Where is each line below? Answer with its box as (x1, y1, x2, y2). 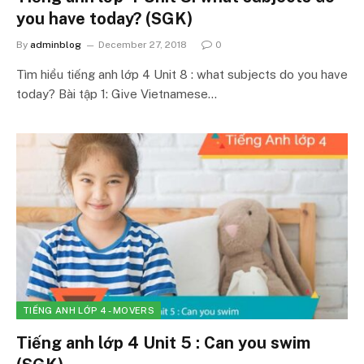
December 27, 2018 (98, 38, 187, 50)
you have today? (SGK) (16, 8, 193, 28)
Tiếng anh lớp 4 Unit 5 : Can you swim (16, 333, 310, 353)
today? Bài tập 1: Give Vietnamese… (16, 86, 217, 101)
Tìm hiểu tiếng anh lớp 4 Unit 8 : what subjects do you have (16, 67, 348, 81)
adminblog (30, 38, 81, 50)
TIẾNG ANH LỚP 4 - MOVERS (23, 305, 154, 315)
